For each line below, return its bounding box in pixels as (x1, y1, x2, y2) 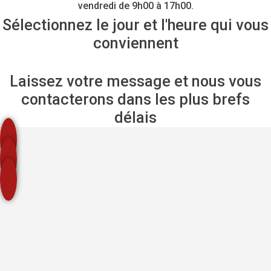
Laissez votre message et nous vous (10, 73, 261, 91)
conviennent (93, 34, 178, 53)
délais (114, 109, 157, 127)
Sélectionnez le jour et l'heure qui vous (2, 16, 269, 34)
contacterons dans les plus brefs (21, 91, 250, 109)
